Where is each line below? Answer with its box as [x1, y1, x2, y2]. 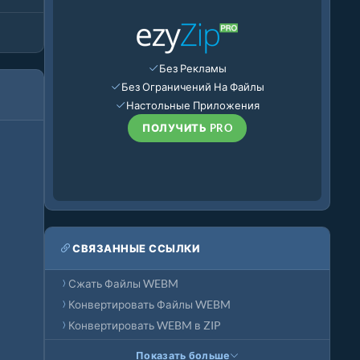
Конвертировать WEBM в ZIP [68, 319, 221, 332]
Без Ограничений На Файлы [121, 80, 264, 93]
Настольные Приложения [126, 98, 260, 112]
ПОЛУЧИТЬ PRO [142, 121, 232, 134]
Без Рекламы [159, 61, 227, 75]
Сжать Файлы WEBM [68, 277, 178, 290]
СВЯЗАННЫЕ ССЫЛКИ [72, 241, 199, 255]
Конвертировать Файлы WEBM [68, 298, 231, 311]
